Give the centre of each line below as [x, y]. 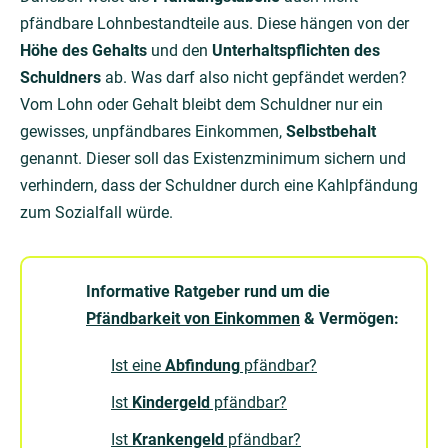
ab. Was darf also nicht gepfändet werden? [254, 78]
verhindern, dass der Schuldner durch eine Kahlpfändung [219, 186]
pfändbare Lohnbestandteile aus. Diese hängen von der [214, 24]
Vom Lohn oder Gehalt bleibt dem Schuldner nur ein [201, 105]
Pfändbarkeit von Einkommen [193, 319]
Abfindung [202, 366]
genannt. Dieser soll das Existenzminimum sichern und [213, 159]
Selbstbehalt [331, 132]
